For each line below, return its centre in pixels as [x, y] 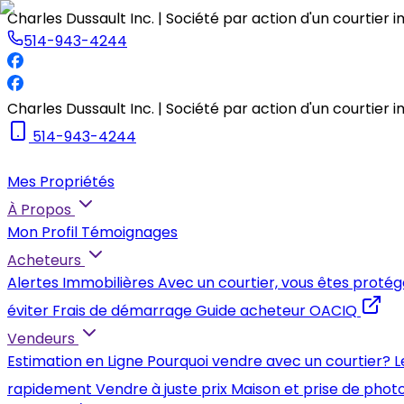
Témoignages [129, 232]
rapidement [50, 389]
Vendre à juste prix [161, 389]
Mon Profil [42, 232]
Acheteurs [44, 260]
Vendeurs [41, 339]
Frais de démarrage [122, 311]
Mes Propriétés [61, 182]
